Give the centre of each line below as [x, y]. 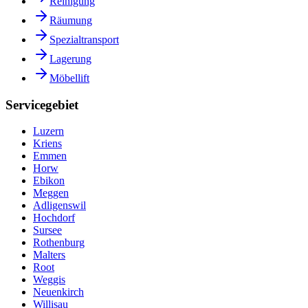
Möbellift [69, 78]
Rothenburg [59, 243]
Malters [49, 255]
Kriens [47, 144]
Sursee [47, 230]
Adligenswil [59, 206]
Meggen [51, 193]
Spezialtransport [84, 39]
